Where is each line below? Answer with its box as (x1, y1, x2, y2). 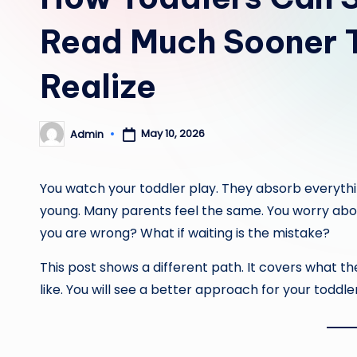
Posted (39, 131, 76, 147)
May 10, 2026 (140, 126, 205, 142)
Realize (40, 66, 156, 107)
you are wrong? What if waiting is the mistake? (40, 224, 330, 242)
